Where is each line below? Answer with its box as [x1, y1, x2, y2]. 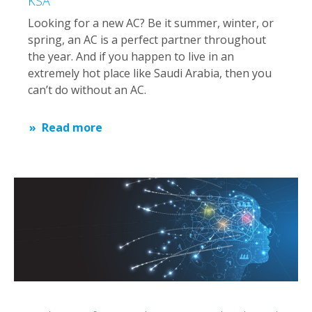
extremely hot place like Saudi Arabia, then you [28, 65, 272, 81]
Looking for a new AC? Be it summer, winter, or [28, 15, 274, 31]
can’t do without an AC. [28, 81, 146, 97]
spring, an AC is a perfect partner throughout [28, 31, 266, 47]
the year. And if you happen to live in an [28, 48, 234, 64]
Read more [42, 119, 102, 135]
